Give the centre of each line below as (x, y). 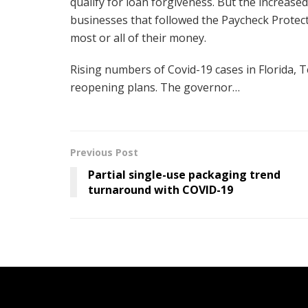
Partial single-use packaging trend (184, 174)
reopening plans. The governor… (155, 87)
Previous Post (104, 152)
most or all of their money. (138, 37)
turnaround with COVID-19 (161, 189)
